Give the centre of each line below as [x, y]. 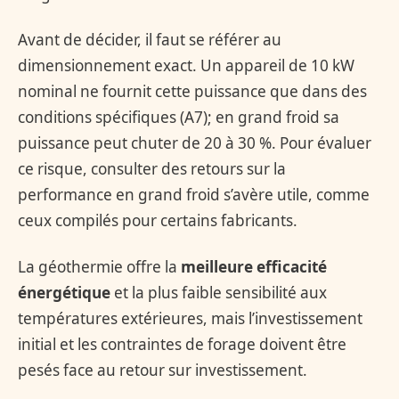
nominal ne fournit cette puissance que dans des [192, 92]
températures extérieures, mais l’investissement [190, 318]
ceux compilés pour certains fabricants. [158, 221]
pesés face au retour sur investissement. [163, 370]
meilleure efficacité [254, 266]
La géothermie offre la [99, 266]
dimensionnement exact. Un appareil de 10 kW [186, 66]
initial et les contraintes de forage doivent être [182, 344]
